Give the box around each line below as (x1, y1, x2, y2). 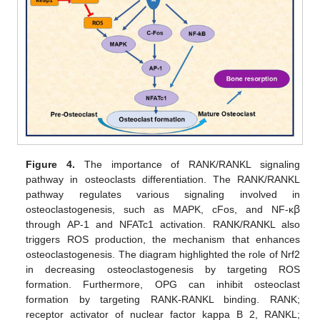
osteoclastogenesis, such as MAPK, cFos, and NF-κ (26, 203, 294, 215)
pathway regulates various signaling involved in (26, 188, 300, 200)
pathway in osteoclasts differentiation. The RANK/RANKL (26, 173, 300, 185)
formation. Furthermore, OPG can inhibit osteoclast (26, 278, 300, 290)
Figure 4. (26, 158, 76, 170)
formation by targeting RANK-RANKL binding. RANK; (26, 293, 300, 305)
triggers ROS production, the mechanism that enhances (26, 233, 300, 245)
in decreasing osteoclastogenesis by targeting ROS (26, 263, 300, 275)
